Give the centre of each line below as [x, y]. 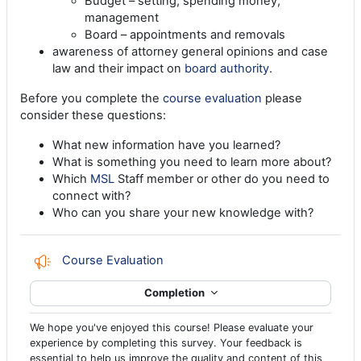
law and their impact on [118, 68]
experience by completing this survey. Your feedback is [166, 342]
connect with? [91, 195]
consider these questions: [93, 115]
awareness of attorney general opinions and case [190, 51]
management [122, 17]
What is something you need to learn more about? [192, 162]
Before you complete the [91, 98]
